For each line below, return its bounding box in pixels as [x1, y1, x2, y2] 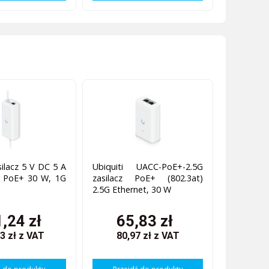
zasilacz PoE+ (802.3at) [92, 172, 204, 184]
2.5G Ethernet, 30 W [92, 184, 171, 196]
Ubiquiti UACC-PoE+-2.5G [92, 161, 204, 173]
